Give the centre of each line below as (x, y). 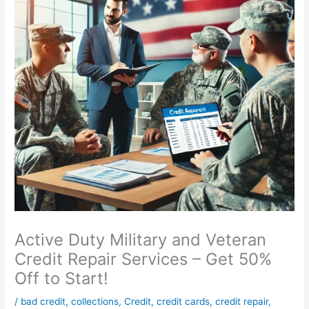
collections (95, 301)
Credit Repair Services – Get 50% (143, 259)
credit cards (183, 301)
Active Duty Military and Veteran (141, 239)
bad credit (43, 301)
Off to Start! (62, 278)
